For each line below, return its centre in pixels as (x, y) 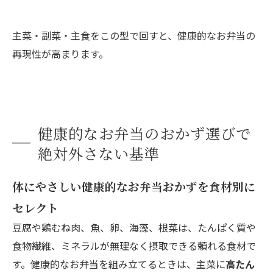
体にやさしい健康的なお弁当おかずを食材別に (134, 186)
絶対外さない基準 (99, 153)
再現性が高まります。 (60, 53)
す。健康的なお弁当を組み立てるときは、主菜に (119, 264)
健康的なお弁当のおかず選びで (144, 133)
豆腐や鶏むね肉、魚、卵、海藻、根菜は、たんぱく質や (134, 227)
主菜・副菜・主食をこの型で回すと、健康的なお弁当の (134, 35)
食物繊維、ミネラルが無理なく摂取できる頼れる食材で (134, 245)
